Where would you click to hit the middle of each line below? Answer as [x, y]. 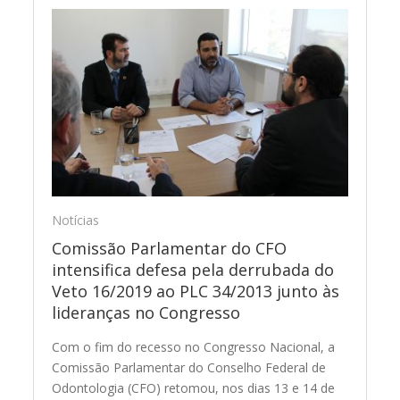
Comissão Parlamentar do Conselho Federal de [189, 368]
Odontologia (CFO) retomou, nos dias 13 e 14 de [194, 388]
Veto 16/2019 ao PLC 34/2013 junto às [196, 292]
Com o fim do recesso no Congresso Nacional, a [194, 347]
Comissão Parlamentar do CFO [170, 249]
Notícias [76, 221]
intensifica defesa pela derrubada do [193, 270]
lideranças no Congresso [146, 313]
